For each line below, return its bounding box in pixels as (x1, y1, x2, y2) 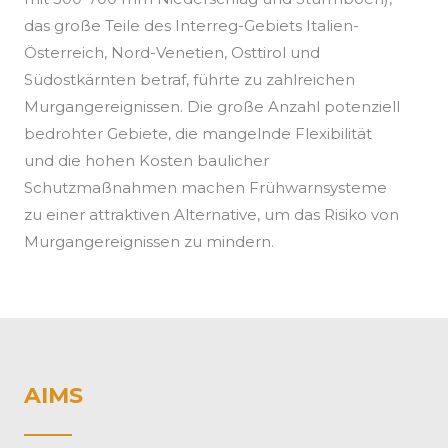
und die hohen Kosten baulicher (24, 151, 269, 171)
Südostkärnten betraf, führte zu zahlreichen (24, 70, 355, 90)
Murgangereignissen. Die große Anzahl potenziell (24, 97, 400, 117)
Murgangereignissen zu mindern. (24, 232, 274, 252)
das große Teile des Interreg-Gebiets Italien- (24, 16, 359, 36)
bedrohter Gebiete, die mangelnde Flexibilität (24, 124, 372, 144)
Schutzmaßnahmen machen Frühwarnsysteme (24, 178, 387, 198)
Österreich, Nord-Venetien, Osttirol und (24, 43, 320, 63)
